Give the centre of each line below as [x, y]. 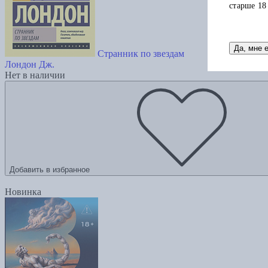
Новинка [23, 192]
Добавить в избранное [50, 170]
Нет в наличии [35, 75]
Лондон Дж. [30, 65]
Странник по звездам [141, 54]
